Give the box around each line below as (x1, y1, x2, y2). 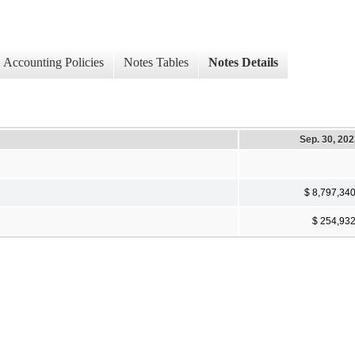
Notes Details (208, 55, 278, 70)
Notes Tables (124, 55, 189, 70)
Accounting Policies (3, 55, 104, 70)
